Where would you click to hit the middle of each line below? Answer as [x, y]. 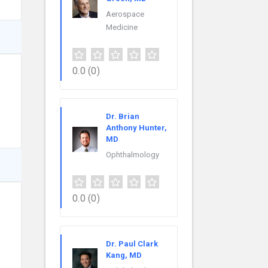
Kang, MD [124, 255]
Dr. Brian [123, 117]
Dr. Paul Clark [132, 244]
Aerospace [125, 14]
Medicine [122, 28]
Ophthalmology [133, 155]
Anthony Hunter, [136, 128]
